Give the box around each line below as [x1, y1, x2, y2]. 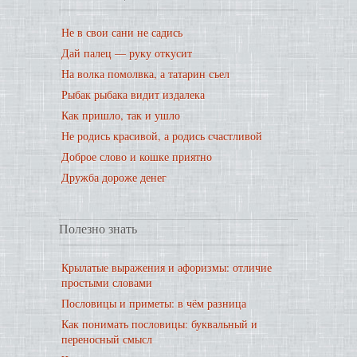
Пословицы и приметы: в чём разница [61, 296, 246, 311]
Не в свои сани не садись [61, 25, 182, 40]
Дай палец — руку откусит [61, 45, 192, 61]
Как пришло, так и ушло [61, 108, 180, 123]
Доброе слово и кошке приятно [61, 149, 212, 164]
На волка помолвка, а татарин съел [61, 66, 229, 81]
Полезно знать [59, 220, 137, 237]
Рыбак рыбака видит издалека [61, 87, 205, 102]
